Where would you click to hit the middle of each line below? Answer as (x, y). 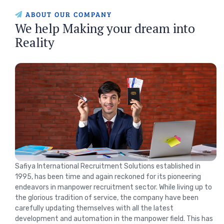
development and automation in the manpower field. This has (114, 218)
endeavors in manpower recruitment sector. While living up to (113, 187)
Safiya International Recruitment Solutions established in (108, 166)
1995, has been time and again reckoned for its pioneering (108, 176)
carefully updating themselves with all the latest (94, 208)
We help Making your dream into (105, 28)
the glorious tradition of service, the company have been (107, 197)
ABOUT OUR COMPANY (69, 14)
